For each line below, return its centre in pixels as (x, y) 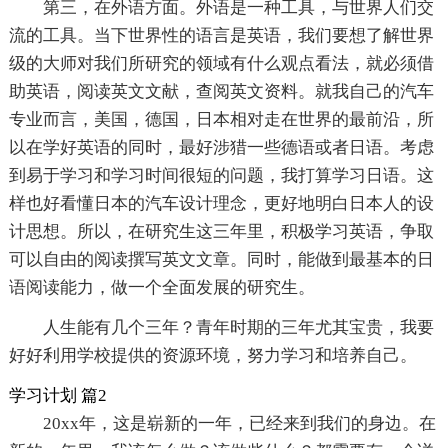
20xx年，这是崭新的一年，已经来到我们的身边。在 (239, 424)
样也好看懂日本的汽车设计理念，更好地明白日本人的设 (221, 204)
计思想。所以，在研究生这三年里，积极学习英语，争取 (221, 232)
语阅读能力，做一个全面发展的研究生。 (161, 288)
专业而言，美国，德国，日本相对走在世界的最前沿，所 (221, 120)
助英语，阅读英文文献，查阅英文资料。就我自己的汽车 (221, 92)
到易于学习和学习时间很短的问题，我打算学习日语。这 (221, 176)
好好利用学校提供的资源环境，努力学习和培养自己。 (212, 356)
